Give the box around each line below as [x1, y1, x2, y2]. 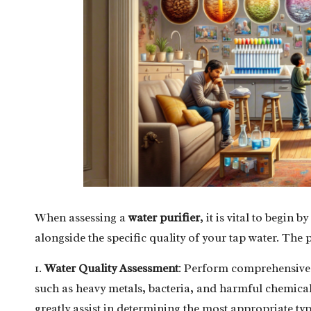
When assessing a [35, 210, 128, 225]
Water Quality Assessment [44, 260, 178, 276]
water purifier [128, 210, 200, 225]
